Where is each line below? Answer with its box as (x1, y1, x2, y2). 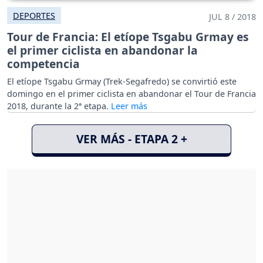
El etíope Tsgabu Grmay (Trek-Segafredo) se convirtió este (7, 75, 237, 87)
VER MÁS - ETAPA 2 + (76, 130, 187, 147)
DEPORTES (13, 9, 55, 21)
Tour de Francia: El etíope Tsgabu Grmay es (7, 28, 249, 45)
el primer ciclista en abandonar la (7, 42, 198, 58)
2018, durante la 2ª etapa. (7, 100, 111, 112)
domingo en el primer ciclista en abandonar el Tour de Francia (7, 87, 256, 99)
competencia (7, 55, 80, 72)
